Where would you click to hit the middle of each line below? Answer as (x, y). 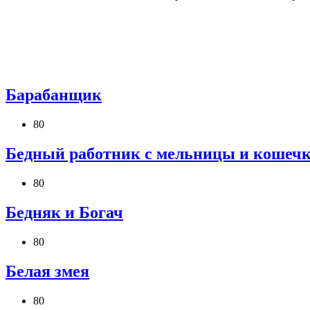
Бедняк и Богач (64, 213)
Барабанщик (54, 95)
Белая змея (47, 271)
